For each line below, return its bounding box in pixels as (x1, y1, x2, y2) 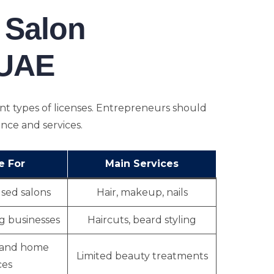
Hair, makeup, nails (96, 187, 188, 198)
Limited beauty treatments (76, 250, 208, 262)
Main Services (105, 158, 179, 169)
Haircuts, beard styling (87, 214, 196, 226)
